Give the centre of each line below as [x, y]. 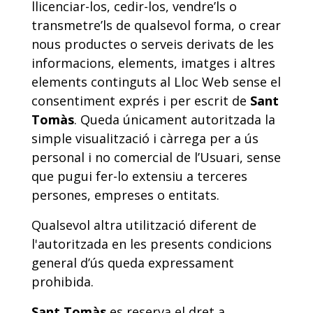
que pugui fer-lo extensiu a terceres [139, 176]
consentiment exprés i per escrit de [141, 101]
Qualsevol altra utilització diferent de [144, 225]
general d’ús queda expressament [133, 263]
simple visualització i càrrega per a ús [145, 138]
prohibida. [63, 282]
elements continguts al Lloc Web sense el [156, 82]
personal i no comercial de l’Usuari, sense [156, 157]
